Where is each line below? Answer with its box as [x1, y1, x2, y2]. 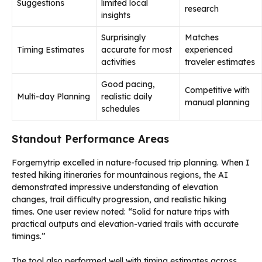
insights [101, 9, 130, 20]
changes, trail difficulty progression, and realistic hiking [12, 194, 226, 205]
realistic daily [101, 91, 152, 102]
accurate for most [101, 44, 172, 55]
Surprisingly [101, 32, 146, 43]
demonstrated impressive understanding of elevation [12, 181, 218, 192]
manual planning [185, 96, 250, 108]
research [185, 3, 219, 14]
